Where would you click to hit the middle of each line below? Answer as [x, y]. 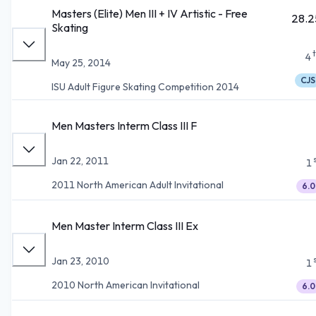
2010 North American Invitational [126, 285]
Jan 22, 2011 [80, 160]
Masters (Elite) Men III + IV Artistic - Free [150, 13]
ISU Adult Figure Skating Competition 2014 [145, 86]
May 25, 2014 [81, 62]
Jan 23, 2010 [80, 261]
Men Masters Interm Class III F [124, 125]
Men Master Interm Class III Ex [125, 225]
